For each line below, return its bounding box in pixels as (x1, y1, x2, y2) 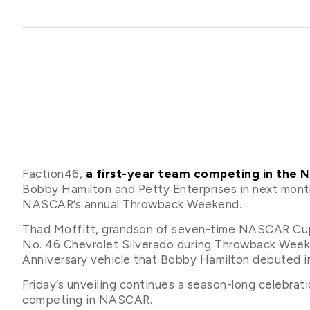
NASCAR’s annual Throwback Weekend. (22, 197, 241, 211)
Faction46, (22, 166, 86, 181)
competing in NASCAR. (22, 293, 152, 307)
